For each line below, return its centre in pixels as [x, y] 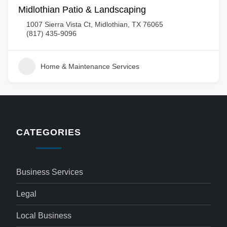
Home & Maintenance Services [90, 66]
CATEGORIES [49, 132]
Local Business [44, 216]
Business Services [50, 172]
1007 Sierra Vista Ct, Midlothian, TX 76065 [95, 24]
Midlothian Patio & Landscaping [82, 10]
